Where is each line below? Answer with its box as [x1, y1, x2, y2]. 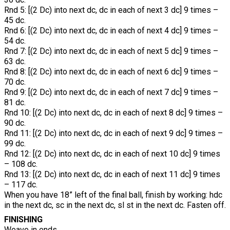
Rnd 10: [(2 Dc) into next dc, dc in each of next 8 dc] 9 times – [4, 108, 223, 118]
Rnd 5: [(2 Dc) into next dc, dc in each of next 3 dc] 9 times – [4, 5, 218, 15]
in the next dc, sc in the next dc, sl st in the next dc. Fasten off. [4, 200, 226, 210]
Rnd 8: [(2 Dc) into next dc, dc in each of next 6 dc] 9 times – [4, 67, 218, 77]
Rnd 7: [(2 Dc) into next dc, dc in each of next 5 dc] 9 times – [4, 46, 218, 56]
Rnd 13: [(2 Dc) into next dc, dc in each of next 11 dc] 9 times [4, 169, 220, 180]
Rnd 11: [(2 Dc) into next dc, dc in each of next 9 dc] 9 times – [4, 128, 223, 139]
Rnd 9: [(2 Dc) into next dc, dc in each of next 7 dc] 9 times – [4, 87, 218, 98]
